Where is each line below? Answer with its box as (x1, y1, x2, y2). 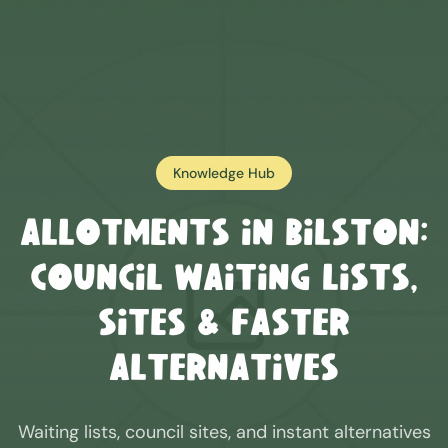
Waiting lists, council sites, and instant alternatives (17, 420, 431, 444)
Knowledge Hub (173, 164, 275, 182)
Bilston (285, 218, 420, 254)
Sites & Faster (98, 308, 350, 344)
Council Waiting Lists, (30, 263, 418, 299)
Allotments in (20, 218, 285, 254)
